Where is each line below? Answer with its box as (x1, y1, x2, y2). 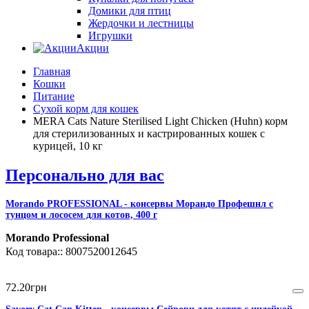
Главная (33, 66, 70, 78)
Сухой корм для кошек (33, 103, 139, 115)
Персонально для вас (6, 166, 164, 185)
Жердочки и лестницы (88, 17, 194, 30)
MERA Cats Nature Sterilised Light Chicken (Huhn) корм (33, 115, 288, 128)
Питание (33, 90, 74, 103)
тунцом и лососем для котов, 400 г (6, 210, 157, 221)
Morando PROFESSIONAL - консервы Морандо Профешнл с (6, 199, 273, 210)
